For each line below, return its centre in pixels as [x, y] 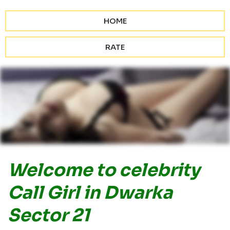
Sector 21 [49, 216]
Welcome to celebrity [104, 170]
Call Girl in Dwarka [90, 193]
